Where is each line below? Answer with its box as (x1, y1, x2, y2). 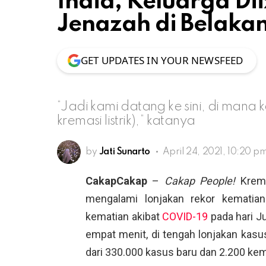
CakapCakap (85, 174, 147, 187)
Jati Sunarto (99, 147, 150, 157)
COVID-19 (162, 210, 208, 223)
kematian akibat (85, 210, 163, 223)
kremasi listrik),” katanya (57, 114, 195, 128)
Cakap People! (164, 174, 236, 187)
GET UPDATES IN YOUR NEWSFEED (81, 53, 243, 67)
